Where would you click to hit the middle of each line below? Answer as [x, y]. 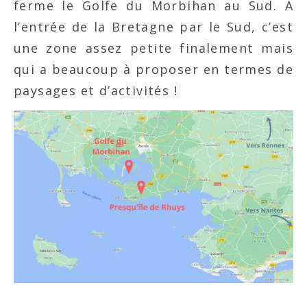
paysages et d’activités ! [96, 90]
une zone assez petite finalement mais [153, 48]
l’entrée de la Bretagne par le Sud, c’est [153, 27]
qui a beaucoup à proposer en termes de [153, 69]
